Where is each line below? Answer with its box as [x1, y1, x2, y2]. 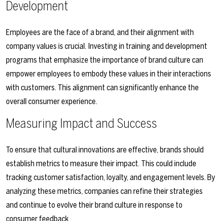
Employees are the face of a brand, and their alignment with [6, 28, 194, 37]
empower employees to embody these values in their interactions [6, 69, 211, 79]
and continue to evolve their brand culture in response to [6, 200, 183, 210]
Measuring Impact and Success [6, 116, 157, 132]
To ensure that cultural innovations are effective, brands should [6, 145, 204, 155]
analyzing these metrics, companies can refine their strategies [6, 186, 203, 196]
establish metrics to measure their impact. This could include [6, 159, 196, 169]
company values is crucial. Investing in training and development [6, 41, 207, 51]
